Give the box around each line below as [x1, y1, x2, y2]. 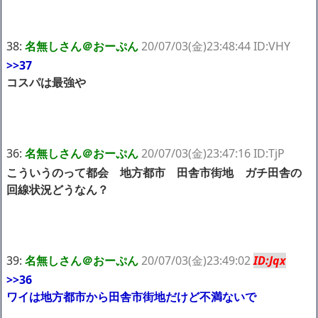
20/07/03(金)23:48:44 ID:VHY [141, 38, 290, 54]
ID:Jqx [253, 252, 286, 268]
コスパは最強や [6, 74, 86, 90]
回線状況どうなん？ [6, 181, 109, 197]
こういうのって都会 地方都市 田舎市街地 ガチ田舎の [6, 164, 302, 180]
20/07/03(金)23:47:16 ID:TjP [141, 145, 285, 161]
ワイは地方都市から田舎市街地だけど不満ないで [6, 288, 256, 305]
